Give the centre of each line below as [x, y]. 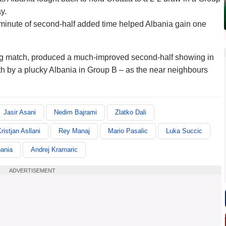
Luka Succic [184, 131]
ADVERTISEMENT [32, 171]
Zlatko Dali [131, 112]
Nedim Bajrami [75, 112]
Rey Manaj [74, 131]
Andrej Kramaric [54, 150]
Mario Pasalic [128, 131]
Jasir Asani [20, 112]
